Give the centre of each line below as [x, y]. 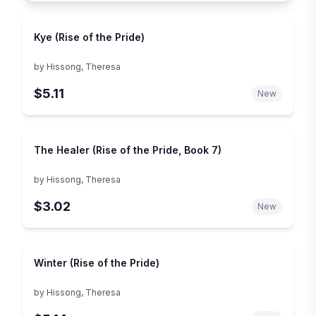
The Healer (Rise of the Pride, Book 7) [128, 150]
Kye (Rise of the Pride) [89, 37]
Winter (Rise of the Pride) [97, 262]
